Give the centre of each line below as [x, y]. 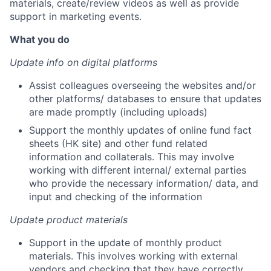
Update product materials [69, 220]
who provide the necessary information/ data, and [144, 183]
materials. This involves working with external [133, 256]
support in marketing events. [76, 16]
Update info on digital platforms [83, 62]
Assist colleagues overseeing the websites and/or [142, 85]
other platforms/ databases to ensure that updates [145, 99]
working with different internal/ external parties [138, 170]
